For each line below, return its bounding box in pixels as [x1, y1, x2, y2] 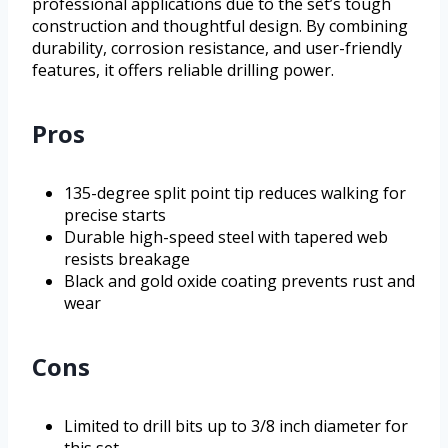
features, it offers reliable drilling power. [32, 59, 334, 82]
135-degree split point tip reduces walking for [64, 182, 406, 205]
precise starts [64, 204, 166, 227]
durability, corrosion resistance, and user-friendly [32, 37, 402, 60]
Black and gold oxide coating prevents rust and [64, 270, 415, 293]
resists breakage [64, 248, 190, 271]
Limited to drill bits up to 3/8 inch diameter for [64, 415, 408, 438]
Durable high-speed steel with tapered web [64, 226, 388, 249]
